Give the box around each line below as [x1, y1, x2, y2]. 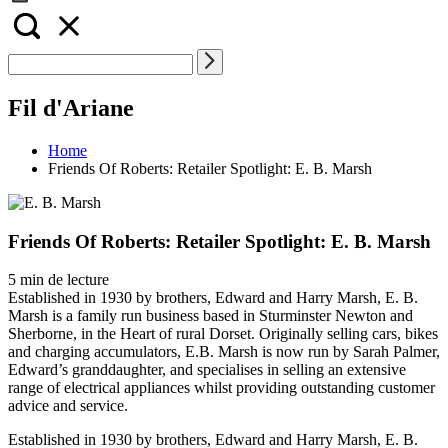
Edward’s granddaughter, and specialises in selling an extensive [8, 361, 406, 379]
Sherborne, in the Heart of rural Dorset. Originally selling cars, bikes [8, 325, 438, 343]
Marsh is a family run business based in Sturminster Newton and [8, 307, 413, 325]
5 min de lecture [8, 271, 109, 289]
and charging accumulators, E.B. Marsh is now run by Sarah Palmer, [8, 343, 440, 361]
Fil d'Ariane [8, 94, 134, 121]
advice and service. [8, 397, 128, 415]
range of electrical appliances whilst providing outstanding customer [8, 379, 435, 397]
